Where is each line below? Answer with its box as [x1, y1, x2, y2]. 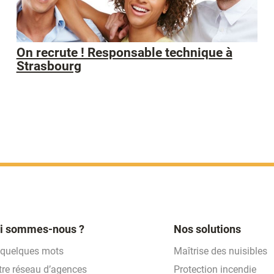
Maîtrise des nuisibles [174, 245, 267, 257]
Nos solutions [174, 222, 241, 235]
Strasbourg [16, 59, 81, 74]
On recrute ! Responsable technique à [16, 45, 232, 61]
